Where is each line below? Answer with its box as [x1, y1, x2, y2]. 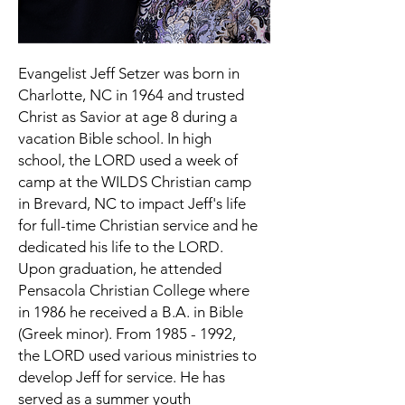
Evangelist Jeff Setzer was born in [18, 64, 240, 82]
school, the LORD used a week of [18, 151, 238, 169]
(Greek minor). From [18, 325, 155, 343]
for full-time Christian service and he [18, 216, 258, 234]
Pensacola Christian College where [18, 281, 250, 299]
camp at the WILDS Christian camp [18, 173, 251, 191]
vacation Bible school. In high [18, 129, 212, 147]
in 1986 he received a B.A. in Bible [18, 303, 243, 321]
